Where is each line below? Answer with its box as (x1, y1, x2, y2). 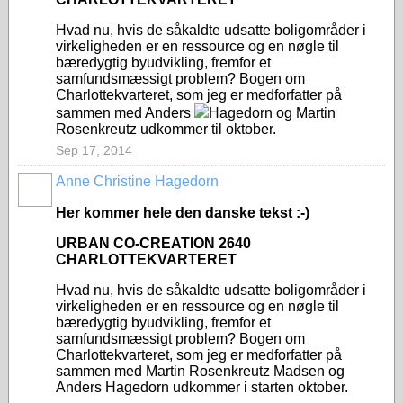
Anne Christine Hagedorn (56, 174, 219, 189)
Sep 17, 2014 (56, 143, 132, 157)
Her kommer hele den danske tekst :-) (56, 205, 309, 220)
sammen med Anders (56, 105, 194, 121)
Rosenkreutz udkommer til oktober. (56, 121, 276, 137)
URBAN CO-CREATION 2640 (56, 236, 251, 251)
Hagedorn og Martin (209, 105, 336, 121)
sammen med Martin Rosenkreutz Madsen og (56, 363, 345, 379)
